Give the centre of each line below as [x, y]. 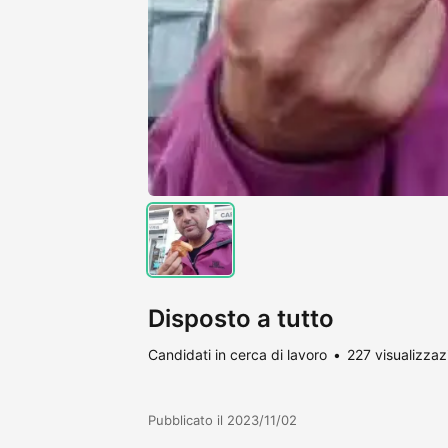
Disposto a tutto [241, 318]
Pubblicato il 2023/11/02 [222, 419]
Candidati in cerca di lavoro [237, 354]
